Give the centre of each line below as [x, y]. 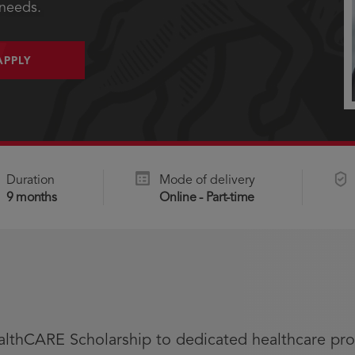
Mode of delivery [208, 180]
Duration [30, 180]
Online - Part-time [207, 198]
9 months [31, 198]
